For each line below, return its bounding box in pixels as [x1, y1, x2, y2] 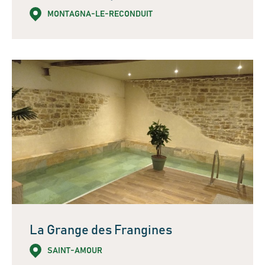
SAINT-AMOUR [47, 246, 102, 255]
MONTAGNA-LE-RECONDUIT [47, 9, 153, 18]
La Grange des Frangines [30, 224, 172, 238]
